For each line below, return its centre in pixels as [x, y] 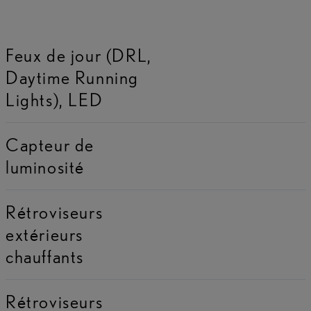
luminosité [45, 167]
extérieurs [44, 235]
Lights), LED [54, 100]
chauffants [45, 257]
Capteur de [50, 145]
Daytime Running [72, 78]
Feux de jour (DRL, [79, 56]
